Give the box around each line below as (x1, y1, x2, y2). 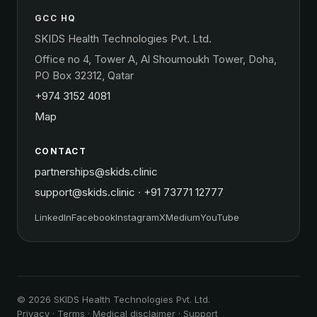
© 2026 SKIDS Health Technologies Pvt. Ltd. (17, 294, 210, 306)
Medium (166, 212, 200, 224)
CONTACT (35, 146, 87, 157)
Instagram (115, 212, 159, 224)
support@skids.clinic (35, 185, 135, 200)
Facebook (71, 212, 115, 224)
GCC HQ (35, 13, 76, 24)
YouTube (200, 212, 239, 224)
